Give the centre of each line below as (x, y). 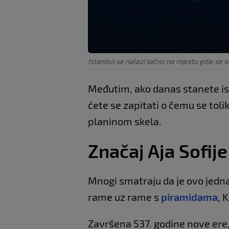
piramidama (189, 197)
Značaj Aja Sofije (158, 150)
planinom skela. (125, 121)
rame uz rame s (124, 197)
